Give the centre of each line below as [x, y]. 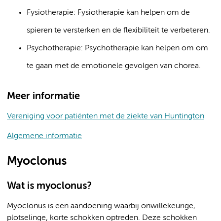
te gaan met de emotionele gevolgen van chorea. [114, 66]
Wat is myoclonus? [49, 186]
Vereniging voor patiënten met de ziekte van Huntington [106, 116]
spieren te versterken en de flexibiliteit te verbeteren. [118, 31]
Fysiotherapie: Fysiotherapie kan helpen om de [108, 13]
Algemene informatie [44, 136]
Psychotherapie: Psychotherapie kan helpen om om [117, 48]
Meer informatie [43, 96]
